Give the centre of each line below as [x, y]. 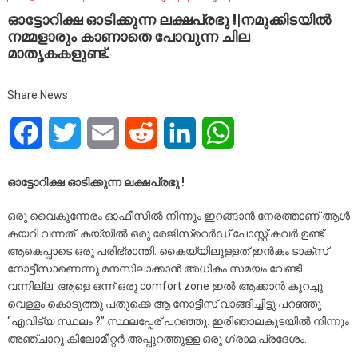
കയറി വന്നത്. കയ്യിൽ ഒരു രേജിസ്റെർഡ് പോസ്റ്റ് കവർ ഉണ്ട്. [166, 234]
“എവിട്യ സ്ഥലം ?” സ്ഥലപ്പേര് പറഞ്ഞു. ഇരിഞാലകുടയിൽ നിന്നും [178, 322]
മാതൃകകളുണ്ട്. [58, 54]
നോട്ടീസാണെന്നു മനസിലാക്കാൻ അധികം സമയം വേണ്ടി [154, 269]
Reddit [175, 133]
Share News [37, 95]
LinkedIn [219, 133]
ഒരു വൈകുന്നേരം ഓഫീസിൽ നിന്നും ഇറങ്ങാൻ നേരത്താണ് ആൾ [178, 216]
